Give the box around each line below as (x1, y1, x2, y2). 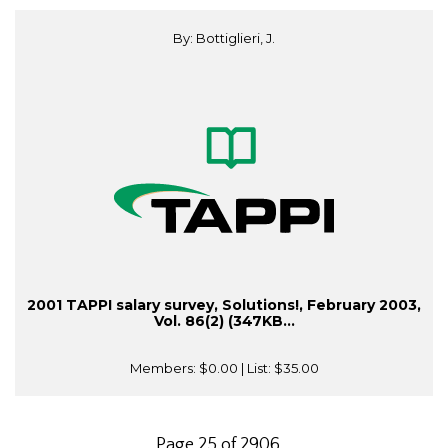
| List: (237, 360, 274, 377)
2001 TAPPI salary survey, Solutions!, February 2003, (27, 296, 421, 315)
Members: (129, 360, 199, 377)
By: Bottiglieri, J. (173, 30, 275, 47)
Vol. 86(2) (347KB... (153, 312, 295, 331)
